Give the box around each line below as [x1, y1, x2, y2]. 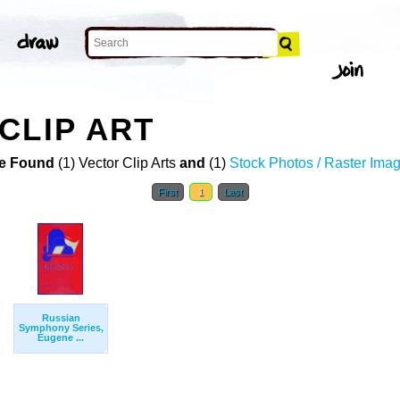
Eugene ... [37, 332, 84, 344]
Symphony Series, [18, 322, 104, 334]
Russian [41, 312, 80, 324]
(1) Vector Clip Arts [54, 155, 179, 171]
